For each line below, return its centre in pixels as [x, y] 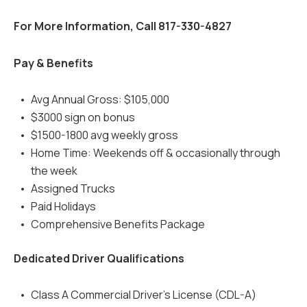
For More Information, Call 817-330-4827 [123, 26]
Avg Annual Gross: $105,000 [100, 99]
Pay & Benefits [53, 63]
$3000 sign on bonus [83, 117]
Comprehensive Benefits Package [118, 224]
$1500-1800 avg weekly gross [104, 135]
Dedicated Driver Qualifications [99, 258]
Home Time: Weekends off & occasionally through [155, 152]
